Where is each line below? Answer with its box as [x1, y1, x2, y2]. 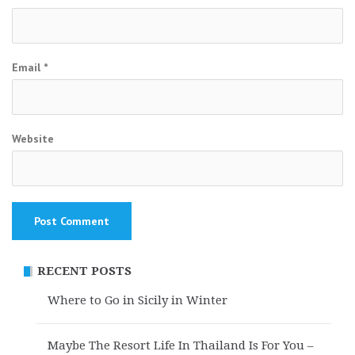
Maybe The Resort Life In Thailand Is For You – [48, 338, 314, 353]
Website [12, 131, 54, 146]
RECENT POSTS [37, 263, 132, 278]
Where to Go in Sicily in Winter [48, 292, 227, 307]
